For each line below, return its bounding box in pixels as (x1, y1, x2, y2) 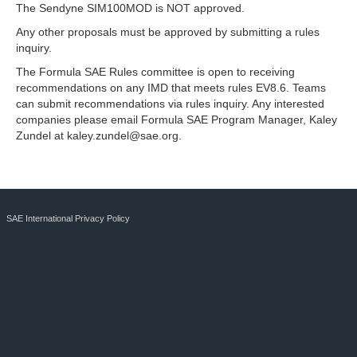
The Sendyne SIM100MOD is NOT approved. (16, 2, 245, 14)
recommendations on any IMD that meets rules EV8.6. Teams (16, 81, 326, 94)
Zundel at (16, 129, 67, 142)
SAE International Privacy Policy (6, 214, 130, 223)
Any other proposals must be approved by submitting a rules (16, 25, 320, 38)
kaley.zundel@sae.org (67, 129, 178, 142)
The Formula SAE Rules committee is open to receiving (16, 65, 295, 78)
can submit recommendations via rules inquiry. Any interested (16, 97, 324, 110)
